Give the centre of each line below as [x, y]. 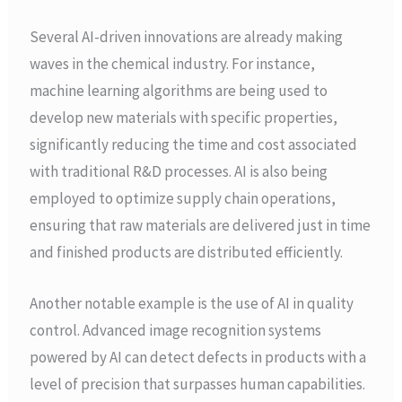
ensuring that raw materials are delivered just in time [201, 225]
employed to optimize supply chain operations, [183, 198]
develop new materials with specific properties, [184, 117]
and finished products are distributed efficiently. [187, 252]
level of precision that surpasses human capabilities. [198, 384]
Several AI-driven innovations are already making [187, 36]
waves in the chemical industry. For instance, [173, 63]
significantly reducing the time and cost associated [194, 144]
